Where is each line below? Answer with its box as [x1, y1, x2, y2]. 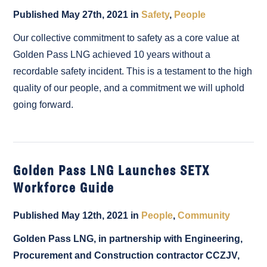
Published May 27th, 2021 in [13, 9, 142, 20]
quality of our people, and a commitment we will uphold [13, 82, 245, 93]
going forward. [13, 99, 74, 110]
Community [178, 210, 231, 221]
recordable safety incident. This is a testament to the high [13, 66, 253, 76]
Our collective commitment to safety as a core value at [13, 32, 240, 43]
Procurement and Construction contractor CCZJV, [13, 250, 240, 260]
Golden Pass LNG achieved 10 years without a [13, 49, 211, 60]
